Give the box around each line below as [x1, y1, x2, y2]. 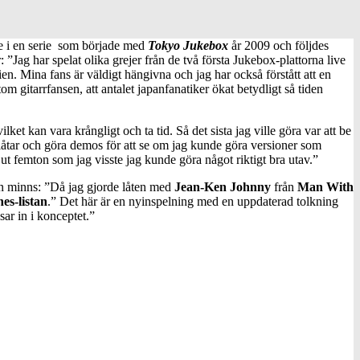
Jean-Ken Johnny [174, 179, 271, 194]
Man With [297, 179, 354, 194]
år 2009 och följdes [228, 38, 329, 52]
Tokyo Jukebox [148, 38, 228, 52]
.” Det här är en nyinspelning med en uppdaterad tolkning [47, 194, 338, 208]
